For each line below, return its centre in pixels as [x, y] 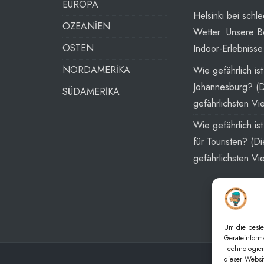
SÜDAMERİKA [91, 92]
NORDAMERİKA [96, 70]
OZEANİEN [86, 27]
